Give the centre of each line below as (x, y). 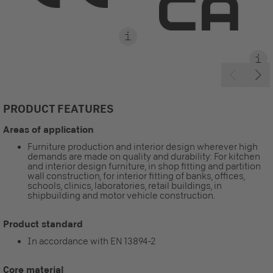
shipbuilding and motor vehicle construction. (121, 195)
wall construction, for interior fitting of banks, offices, (136, 176)
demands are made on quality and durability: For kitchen (144, 156)
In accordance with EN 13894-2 (91, 241)
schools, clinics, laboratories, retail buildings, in (125, 186)
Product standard (43, 224)
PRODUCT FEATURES (58, 108)
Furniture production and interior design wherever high (143, 147)
